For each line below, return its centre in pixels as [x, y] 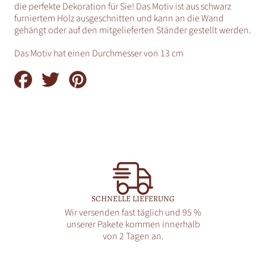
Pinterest [106, 88]
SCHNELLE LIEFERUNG [133, 198]
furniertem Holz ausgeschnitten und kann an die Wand [119, 18]
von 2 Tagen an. [133, 236]
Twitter [75, 88]
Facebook [53, 88]
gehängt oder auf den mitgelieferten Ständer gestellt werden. [133, 30]
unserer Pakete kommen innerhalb [133, 224]
